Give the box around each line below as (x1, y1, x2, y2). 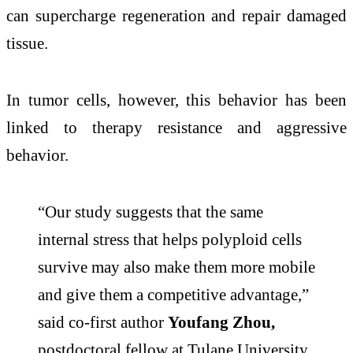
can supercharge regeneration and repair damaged (6, 6, 347, 25)
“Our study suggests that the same (38, 203, 263, 221)
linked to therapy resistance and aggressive (6, 118, 347, 137)
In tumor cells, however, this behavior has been (6, 91, 347, 110)
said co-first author (38, 313, 168, 332)
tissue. (6, 34, 48, 53)
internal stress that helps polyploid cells (38, 230, 302, 249)
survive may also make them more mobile (38, 258, 315, 277)
